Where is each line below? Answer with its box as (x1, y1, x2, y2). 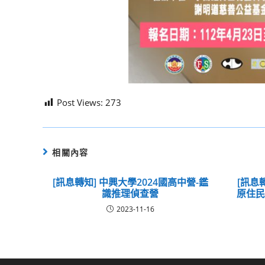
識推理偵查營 (102, 187, 159, 201)
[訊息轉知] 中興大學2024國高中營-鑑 (52, 176, 208, 189)
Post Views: (57, 96, 103, 109)
